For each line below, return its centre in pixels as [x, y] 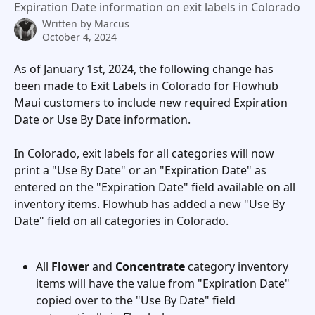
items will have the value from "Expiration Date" [164, 283]
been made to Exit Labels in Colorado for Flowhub [148, 86]
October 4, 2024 [79, 37]
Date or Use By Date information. [104, 120]
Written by [68, 24]
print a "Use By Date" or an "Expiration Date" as [142, 171]
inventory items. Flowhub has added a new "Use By [151, 204]
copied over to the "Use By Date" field [137, 300]
